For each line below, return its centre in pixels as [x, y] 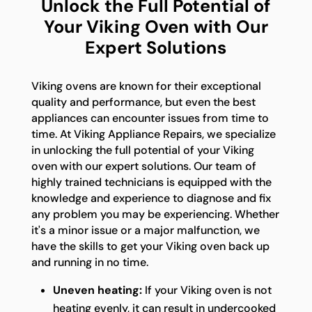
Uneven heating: [97, 290]
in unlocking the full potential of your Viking [142, 150]
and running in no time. [89, 262]
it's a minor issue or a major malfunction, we [145, 230]
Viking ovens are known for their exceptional [146, 86]
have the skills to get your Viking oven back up [150, 246]
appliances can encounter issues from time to [150, 118]
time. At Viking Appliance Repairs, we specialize [153, 134]
